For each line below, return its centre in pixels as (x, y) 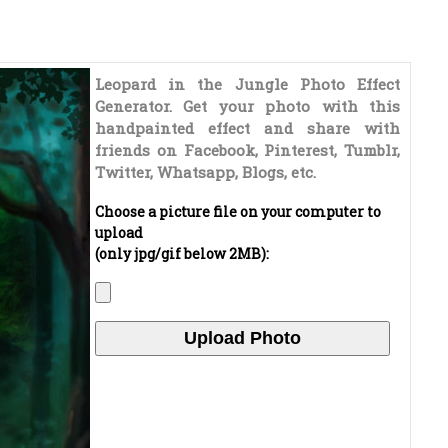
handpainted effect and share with (247, 128)
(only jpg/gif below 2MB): (182, 253)
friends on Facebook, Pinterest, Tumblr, (247, 150)
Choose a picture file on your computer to (238, 211)
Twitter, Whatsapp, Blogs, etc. (205, 172)
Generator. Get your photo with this (247, 106)
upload (119, 232)
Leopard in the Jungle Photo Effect (247, 84)
